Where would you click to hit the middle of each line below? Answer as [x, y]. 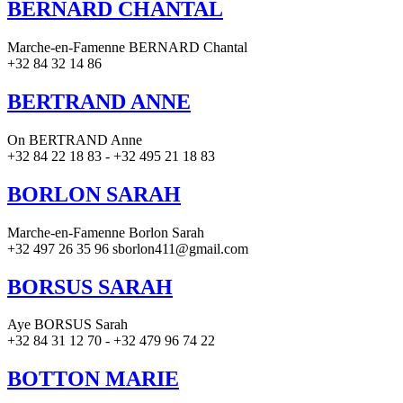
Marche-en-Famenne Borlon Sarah [106, 232]
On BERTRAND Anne [75, 139]
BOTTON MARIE [93, 379]
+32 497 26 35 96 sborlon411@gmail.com [128, 248]
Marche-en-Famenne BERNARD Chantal [127, 47]
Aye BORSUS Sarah [67, 325]
